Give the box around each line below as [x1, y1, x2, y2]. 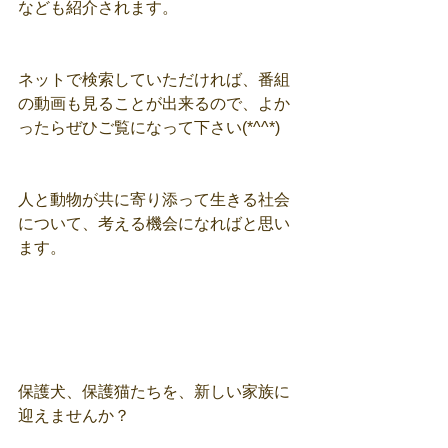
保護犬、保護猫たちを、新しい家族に [18, 382, 290, 400]
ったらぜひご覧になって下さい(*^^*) [18, 118, 280, 136]
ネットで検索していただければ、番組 [18, 70, 290, 88]
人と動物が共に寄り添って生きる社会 [18, 190, 290, 208]
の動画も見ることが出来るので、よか [18, 94, 290, 112]
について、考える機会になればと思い [18, 214, 290, 232]
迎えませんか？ [18, 406, 130, 424]
